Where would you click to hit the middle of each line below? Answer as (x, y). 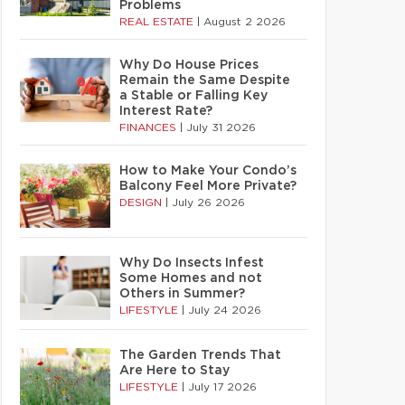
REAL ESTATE (158, 22)
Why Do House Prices (189, 65)
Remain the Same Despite (205, 80)
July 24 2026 (225, 310)
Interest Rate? (166, 111)
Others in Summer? (182, 294)
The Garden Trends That (200, 355)
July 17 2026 (222, 387)
